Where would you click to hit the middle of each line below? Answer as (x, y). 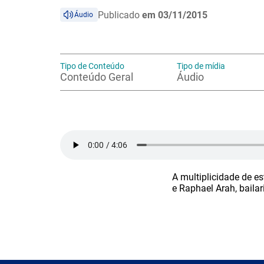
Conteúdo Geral (97, 77)
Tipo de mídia (201, 66)
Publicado (120, 15)
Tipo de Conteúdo (92, 66)
